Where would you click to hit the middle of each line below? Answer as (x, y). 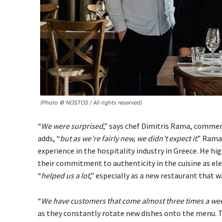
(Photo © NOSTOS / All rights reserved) (91, 103)
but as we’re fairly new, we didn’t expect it (128, 138)
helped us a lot (65, 175)
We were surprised (72, 126)
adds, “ (49, 138)
